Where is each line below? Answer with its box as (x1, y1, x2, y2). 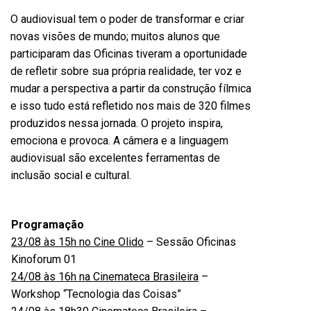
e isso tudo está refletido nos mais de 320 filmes (10, 99, 251, 112)
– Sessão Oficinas (144, 235, 236, 249)
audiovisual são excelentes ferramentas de (10, 151, 220, 165)
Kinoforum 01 (11, 253, 76, 266)
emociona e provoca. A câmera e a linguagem (10, 134, 228, 147)
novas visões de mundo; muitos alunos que (10, 30, 220, 43)
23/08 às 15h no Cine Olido (11, 235, 144, 249)
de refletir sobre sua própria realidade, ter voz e (10, 65, 242, 78)
